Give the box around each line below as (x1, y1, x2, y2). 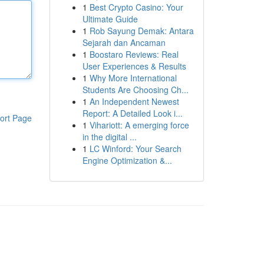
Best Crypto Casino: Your (89, 1, 183, 13)
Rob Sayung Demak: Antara (89, 25, 194, 37)
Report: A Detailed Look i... (82, 107, 183, 119)
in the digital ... (82, 131, 137, 143)
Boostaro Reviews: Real (89, 48, 179, 60)
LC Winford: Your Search (89, 143, 181, 154)
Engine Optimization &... (82, 154, 172, 166)
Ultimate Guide (82, 13, 138, 25)
